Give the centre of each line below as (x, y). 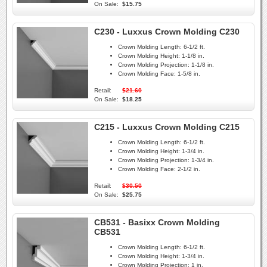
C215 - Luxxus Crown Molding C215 (167, 127)
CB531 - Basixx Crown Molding (157, 222)
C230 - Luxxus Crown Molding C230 (167, 32)
